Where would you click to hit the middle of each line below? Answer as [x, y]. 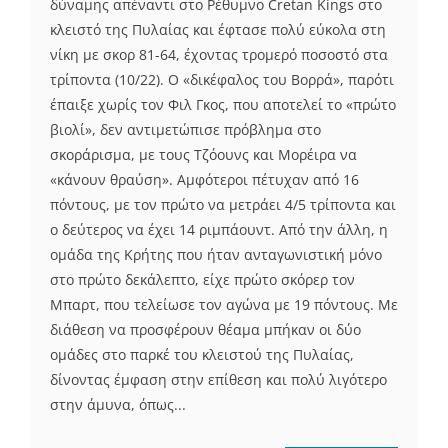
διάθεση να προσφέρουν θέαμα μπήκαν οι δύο [205, 329]
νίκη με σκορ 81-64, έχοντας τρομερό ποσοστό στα [219, 54]
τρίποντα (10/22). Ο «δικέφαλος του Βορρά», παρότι [222, 79]
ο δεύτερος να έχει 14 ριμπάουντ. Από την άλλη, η [219, 229]
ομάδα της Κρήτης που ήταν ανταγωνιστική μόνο [216, 254]
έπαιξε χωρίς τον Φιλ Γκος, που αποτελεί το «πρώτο [223, 104]
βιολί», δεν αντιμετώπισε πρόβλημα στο [185, 129]
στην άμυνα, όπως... [118, 404]
